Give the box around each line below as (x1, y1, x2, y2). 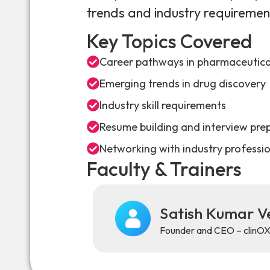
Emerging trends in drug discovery (99, 77, 266, 90)
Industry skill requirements (99, 98, 226, 112)
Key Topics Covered (87, 29, 252, 53)
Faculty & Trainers (87, 157, 242, 181)
